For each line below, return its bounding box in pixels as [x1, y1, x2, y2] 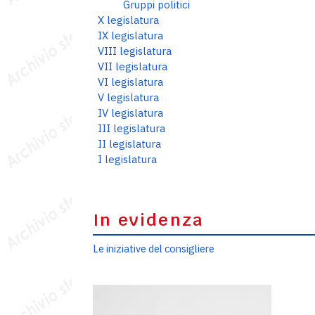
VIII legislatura [98, 44, 172, 58]
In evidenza [93, 210, 204, 231]
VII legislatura [98, 60, 167, 73]
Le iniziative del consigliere [93, 242, 214, 255]
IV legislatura [98, 106, 163, 120]
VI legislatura [98, 75, 163, 89]
